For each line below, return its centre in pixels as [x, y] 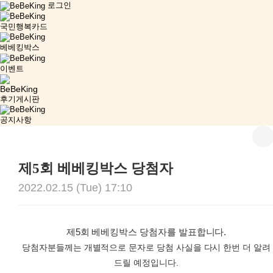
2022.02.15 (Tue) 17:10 [75, 188]
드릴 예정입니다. [146, 263]
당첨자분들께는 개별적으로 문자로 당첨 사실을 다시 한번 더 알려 [146, 248]
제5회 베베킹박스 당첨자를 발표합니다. [146, 232]
